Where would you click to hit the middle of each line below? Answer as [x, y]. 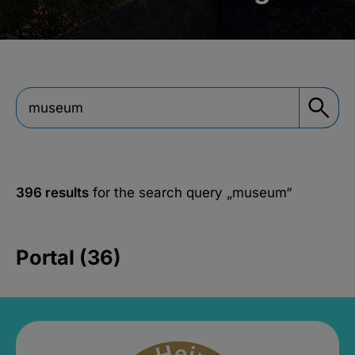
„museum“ [259, 192]
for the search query [158, 192]
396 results [52, 192]
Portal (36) [69, 257]
